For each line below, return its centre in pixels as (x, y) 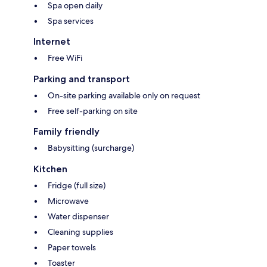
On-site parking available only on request (124, 96)
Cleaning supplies (80, 232)
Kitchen (50, 169)
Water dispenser (78, 217)
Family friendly (66, 132)
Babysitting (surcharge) (91, 148)
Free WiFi (65, 58)
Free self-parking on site (93, 111)
